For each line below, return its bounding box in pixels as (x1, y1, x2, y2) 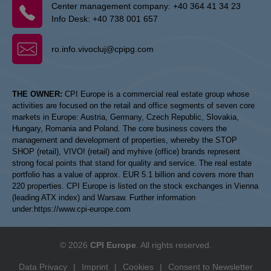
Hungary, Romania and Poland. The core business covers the (12, 124, 227, 133)
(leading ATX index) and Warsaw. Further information (12, 193, 195, 202)
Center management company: (51, 1, 173, 11)
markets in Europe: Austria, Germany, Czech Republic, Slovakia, (12, 113, 239, 122)
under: (12, 204, 34, 214)
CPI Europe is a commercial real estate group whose (62, 90, 249, 99)
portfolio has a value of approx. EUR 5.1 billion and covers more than (12, 170, 253, 179)
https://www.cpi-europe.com (34, 204, 131, 214)
